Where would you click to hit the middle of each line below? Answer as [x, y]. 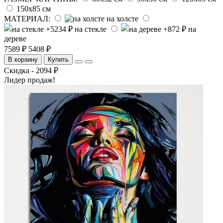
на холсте [122, 18]
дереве [15, 38]
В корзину [23, 59]
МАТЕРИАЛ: [27, 18]
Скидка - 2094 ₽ [31, 70]
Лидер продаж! [30, 80]
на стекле [91, 29]
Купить [58, 59]
